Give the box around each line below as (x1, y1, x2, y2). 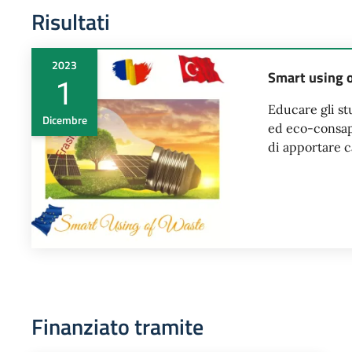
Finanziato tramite (31, 310, 203, 344)
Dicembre (42, 112, 87, 128)
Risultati (31, 5, 110, 38)
